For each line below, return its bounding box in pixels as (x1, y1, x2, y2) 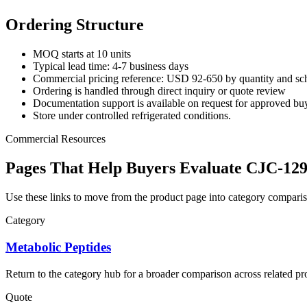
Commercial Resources (5, 133, 106, 145)
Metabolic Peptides (5, 239, 111, 254)
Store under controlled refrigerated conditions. (33, 110, 231, 122)
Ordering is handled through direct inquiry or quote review (33, 85, 286, 97)
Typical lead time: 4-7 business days (33, 60, 188, 73)
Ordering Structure (5, 16, 144, 34)
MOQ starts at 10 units (33, 48, 131, 60)
